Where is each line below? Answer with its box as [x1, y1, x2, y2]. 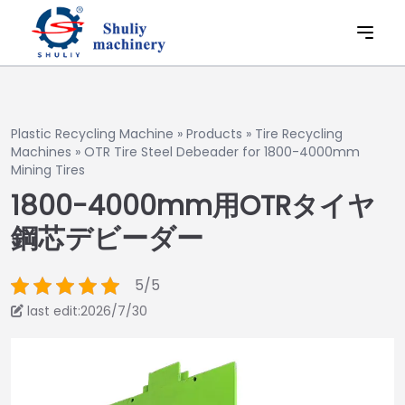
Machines [11, 143, 71, 161]
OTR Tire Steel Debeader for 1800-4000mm [84, 143, 360, 161]
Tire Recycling [255, 125, 343, 143]
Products [186, 125, 242, 143]
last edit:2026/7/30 [27, 302, 147, 320]
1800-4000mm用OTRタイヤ [11, 187, 375, 225]
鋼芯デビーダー [11, 220, 203, 258]
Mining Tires [11, 161, 85, 179]
